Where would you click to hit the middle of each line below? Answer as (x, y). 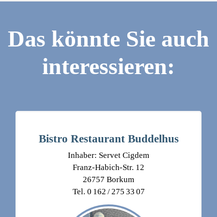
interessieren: (108, 66)
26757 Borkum (108, 180)
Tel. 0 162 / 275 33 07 (108, 192)
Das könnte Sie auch (108, 39)
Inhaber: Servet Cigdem (108, 155)
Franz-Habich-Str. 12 (108, 168)
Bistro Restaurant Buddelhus (108, 139)
